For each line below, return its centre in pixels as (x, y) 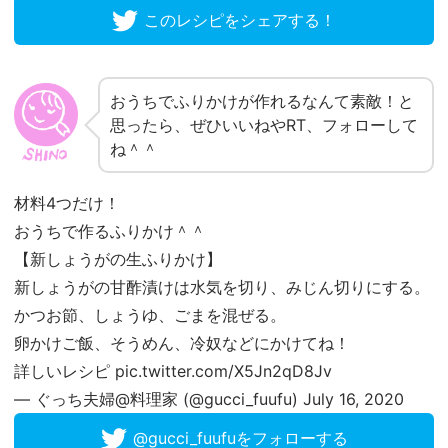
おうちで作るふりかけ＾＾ (110, 231)
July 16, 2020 (353, 399)
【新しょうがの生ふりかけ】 (118, 259)
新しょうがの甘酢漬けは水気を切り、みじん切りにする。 (222, 287)
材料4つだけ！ (67, 203)
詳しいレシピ (64, 371)
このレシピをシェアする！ (240, 20)
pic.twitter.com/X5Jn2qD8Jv (223, 371)
